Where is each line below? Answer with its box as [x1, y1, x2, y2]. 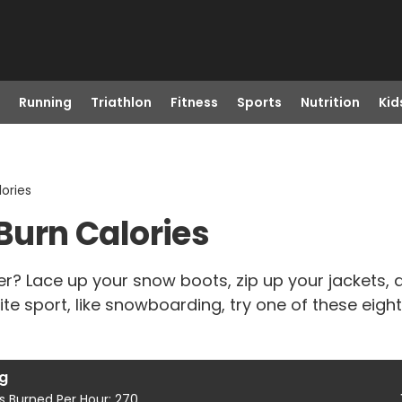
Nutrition [300, 93, 360, 111]
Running [18, 93, 72, 111]
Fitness [170, 93, 218, 111]
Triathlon [90, 93, 152, 111]
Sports [236, 93, 282, 111]
